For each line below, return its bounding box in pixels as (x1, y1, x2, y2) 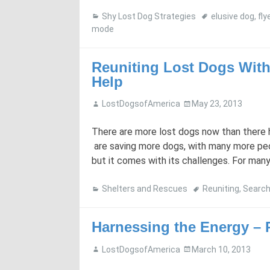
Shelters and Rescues (102, 184, 187, 194)
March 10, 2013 (192, 244, 251, 254)
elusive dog (211, 11, 254, 21)
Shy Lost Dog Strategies (102, 11, 196, 21)
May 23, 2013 (192, 99, 242, 109)
